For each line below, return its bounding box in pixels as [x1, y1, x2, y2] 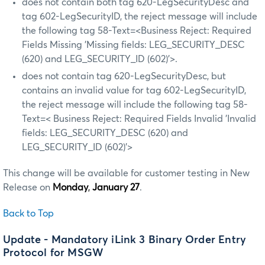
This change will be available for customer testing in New [3, 168, 250, 178]
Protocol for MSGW [3, 248, 104, 259]
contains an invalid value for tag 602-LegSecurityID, [22, 85, 246, 95]
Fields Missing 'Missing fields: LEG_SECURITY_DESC [22, 40, 245, 50]
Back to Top [3, 208, 54, 218]
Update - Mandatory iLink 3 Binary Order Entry [3, 235, 247, 246]
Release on [3, 182, 53, 192]
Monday [53, 182, 88, 192]
